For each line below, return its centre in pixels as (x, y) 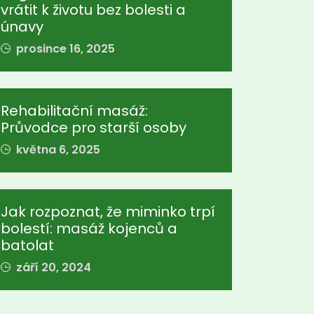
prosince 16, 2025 (64, 49)
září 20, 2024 (52, 267)
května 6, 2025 (57, 150)
